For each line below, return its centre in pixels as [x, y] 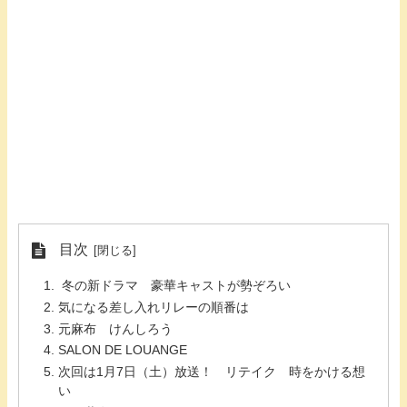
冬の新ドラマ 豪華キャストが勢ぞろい [174, 285]
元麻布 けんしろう [115, 328]
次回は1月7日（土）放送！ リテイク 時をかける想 [211, 372]
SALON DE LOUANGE [122, 350]
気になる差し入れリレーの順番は [153, 307]
